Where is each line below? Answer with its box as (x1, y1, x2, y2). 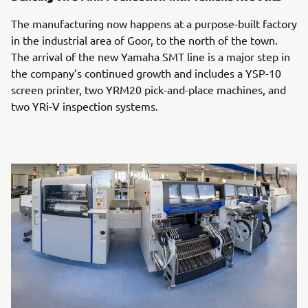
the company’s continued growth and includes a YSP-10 (11, 65, 281, 80)
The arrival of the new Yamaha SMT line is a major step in (11, 49, 290, 63)
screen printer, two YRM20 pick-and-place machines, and (11, 82, 286, 96)
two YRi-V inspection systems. (11, 98, 158, 113)
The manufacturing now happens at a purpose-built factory (11, 16, 297, 30)
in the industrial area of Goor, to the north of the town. (11, 32, 278, 47)
